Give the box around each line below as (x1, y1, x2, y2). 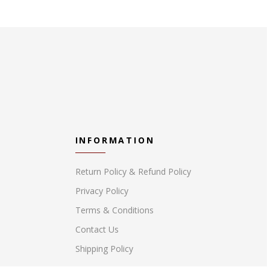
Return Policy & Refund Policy (75, 166, 191, 177)
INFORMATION (75, 134, 155, 146)
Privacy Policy (75, 185, 128, 196)
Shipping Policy (75, 243, 133, 254)
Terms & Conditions (75, 204, 154, 216)
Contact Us (75, 224, 119, 235)
